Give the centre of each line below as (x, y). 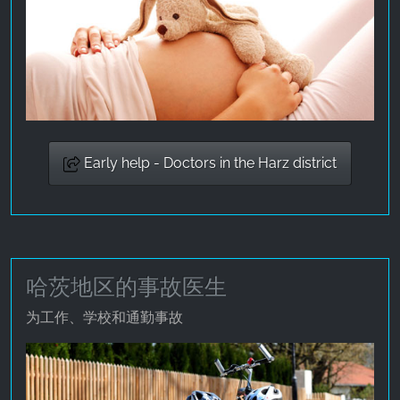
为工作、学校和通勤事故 (104, 318)
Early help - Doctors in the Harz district (209, 163)
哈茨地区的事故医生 (126, 287)
